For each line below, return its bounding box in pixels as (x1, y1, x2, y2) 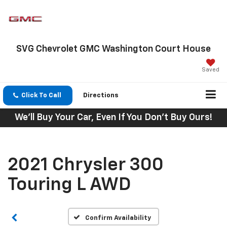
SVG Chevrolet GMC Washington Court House (16, 44, 211, 54)
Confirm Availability (85, 215, 151, 222)
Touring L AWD (8, 176, 131, 195)
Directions (83, 92, 119, 99)
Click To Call (21, 92, 61, 99)
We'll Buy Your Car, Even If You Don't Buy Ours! (15, 113, 212, 123)
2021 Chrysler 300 (8, 156, 164, 175)
